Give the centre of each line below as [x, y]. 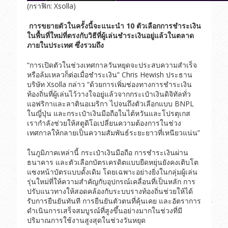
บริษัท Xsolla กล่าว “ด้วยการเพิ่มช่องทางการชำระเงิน [109, 84]
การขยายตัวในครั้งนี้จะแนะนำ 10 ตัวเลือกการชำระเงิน [115, 26]
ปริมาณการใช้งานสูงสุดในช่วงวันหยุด [86, 220]
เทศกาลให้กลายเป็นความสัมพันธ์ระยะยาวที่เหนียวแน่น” [113, 133]
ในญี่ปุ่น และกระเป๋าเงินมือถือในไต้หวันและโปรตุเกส [108, 113]
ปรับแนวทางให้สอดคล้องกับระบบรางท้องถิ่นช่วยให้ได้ [110, 191]
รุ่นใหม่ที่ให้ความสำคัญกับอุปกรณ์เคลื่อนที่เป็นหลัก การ [111, 182]
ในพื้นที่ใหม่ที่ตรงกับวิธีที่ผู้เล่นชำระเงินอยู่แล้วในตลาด [110, 36]
